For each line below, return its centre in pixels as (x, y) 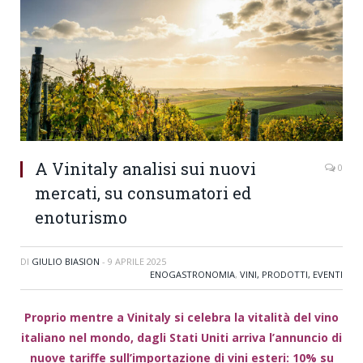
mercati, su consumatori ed (143, 193)
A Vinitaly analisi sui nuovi (145, 169)
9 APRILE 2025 (137, 262)
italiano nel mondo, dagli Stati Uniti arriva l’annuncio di (181, 338)
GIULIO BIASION (66, 262)
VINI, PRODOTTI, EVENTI (291, 275)
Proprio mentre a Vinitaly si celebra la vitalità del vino (181, 318)
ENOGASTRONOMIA (192, 275)
